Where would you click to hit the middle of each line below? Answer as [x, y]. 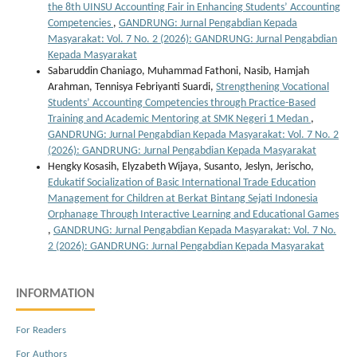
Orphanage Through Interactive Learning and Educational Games [193, 215]
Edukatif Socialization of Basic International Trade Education [182, 183]
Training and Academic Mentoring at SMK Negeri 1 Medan [179, 120]
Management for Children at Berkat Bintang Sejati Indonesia [183, 199]
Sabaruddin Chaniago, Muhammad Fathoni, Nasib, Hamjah [178, 72]
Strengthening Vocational [273, 88]
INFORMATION [55, 294]
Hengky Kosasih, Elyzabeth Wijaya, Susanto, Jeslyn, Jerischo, [181, 167]
